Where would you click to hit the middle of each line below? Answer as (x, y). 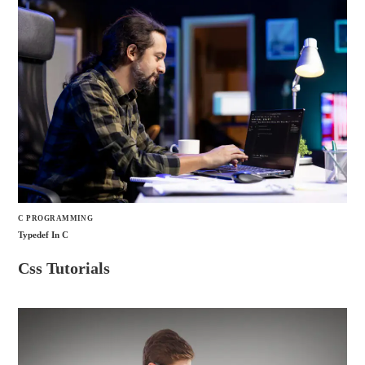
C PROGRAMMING (56, 219)
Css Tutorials (64, 268)
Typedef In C (44, 234)
